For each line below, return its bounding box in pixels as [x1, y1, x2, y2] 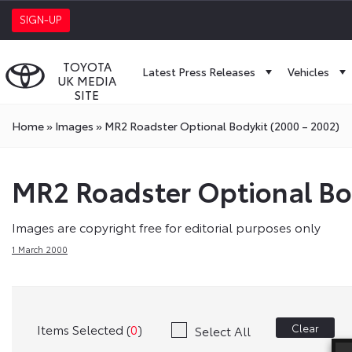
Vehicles [288, 64, 329, 79]
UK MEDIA [57, 71, 116, 89]
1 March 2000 [12, 243, 68, 255]
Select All [195, 321, 251, 339]
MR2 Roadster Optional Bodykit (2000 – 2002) [104, 118, 339, 134]
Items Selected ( [37, 320, 130, 339]
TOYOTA [62, 57, 112, 75]
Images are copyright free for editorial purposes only [12, 218, 321, 236]
